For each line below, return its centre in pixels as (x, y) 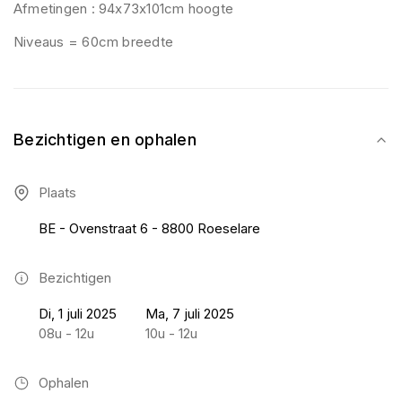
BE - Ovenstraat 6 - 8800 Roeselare (149, 228)
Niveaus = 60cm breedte (94, 42)
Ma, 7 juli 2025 (190, 314)
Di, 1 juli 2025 (78, 314)
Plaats (57, 192)
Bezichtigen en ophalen (105, 140)
